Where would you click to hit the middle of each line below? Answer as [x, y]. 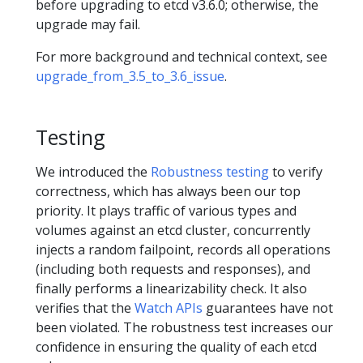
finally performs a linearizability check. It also [171, 289]
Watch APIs [169, 308]
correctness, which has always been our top [168, 192]
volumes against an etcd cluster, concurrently [173, 231]
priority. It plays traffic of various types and [166, 211]
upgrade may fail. [88, 25]
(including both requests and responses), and [173, 269]
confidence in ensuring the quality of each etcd [176, 347]
